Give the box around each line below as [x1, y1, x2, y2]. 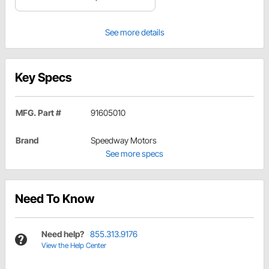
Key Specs [15, 70, 72, 85]
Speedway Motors [91, 135, 157, 146]
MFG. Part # [16, 107, 61, 118]
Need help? [41, 229, 84, 240]
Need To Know [15, 192, 94, 207]
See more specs [106, 148, 163, 159]
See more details [104, 27, 165, 38]
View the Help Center [41, 241, 106, 250]
